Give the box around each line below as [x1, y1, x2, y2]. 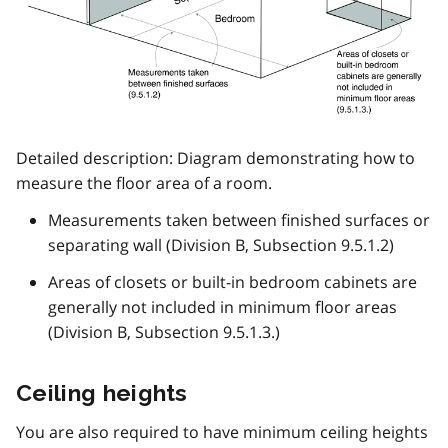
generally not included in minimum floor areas [48, 296, 397, 319]
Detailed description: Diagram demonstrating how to [16, 147, 415, 170]
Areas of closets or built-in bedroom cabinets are [48, 271, 417, 294]
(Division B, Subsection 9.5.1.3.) [48, 321, 280, 344]
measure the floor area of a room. [16, 172, 272, 195]
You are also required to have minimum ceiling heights [16, 421, 428, 444]
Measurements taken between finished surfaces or [48, 209, 430, 232]
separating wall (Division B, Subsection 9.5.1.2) [48, 234, 394, 257]
